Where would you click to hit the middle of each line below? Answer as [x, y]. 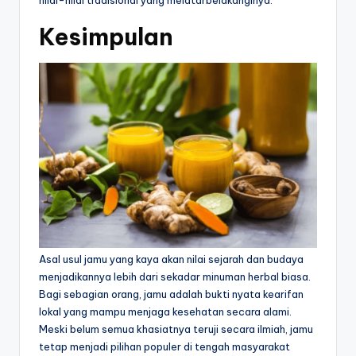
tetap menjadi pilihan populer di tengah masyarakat [164, 347]
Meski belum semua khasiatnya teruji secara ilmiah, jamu [176, 329]
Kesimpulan [106, 37]
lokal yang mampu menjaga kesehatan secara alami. [165, 312]
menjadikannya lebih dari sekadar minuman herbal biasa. [175, 277]
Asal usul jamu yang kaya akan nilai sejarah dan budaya [171, 259]
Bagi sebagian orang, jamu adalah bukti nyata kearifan [171, 294]
